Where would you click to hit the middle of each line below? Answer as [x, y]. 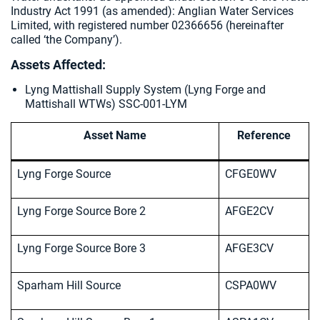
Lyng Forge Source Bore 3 [83, 248]
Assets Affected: [58, 65]
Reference [264, 135]
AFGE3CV [251, 248]
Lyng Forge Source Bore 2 [83, 211]
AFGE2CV [251, 211]
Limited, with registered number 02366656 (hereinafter [147, 25]
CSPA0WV [252, 285]
